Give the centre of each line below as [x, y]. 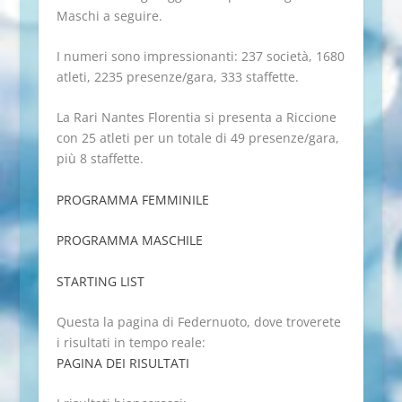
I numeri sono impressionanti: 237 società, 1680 [200, 56]
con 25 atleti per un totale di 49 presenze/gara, [197, 138]
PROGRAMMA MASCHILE [129, 240]
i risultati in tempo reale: [131, 342]
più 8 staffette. [100, 159]
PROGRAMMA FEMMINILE [132, 199]
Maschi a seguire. [109, 15]
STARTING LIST [100, 281]
